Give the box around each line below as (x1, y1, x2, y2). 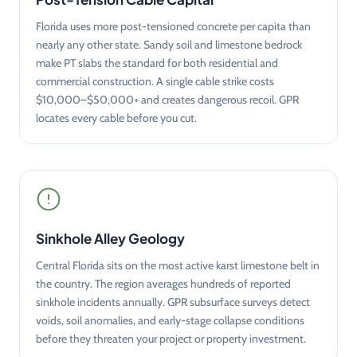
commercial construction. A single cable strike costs (36, 73, 274, 88)
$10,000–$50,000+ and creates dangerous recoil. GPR (36, 92, 299, 107)
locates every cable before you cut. (36, 110, 197, 125)
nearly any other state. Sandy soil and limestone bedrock (36, 37, 302, 52)
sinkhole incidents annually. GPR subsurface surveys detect (36, 294, 310, 309)
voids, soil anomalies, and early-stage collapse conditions (36, 312, 304, 328)
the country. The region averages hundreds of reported (36, 276, 291, 291)
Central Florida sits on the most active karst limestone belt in (36, 257, 320, 273)
